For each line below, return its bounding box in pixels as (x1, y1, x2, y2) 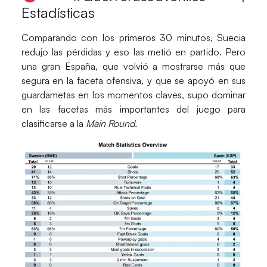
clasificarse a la (21, 117, 86, 129)
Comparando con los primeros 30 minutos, (21, 31, 218, 44)
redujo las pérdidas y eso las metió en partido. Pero (21, 45, 246, 58)
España (64, 60, 95, 72)
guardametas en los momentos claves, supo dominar (21, 88, 246, 101)
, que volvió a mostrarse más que (95, 60, 246, 72)
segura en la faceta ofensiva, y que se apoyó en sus (21, 74, 246, 86)
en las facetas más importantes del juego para (21, 103, 246, 115)
